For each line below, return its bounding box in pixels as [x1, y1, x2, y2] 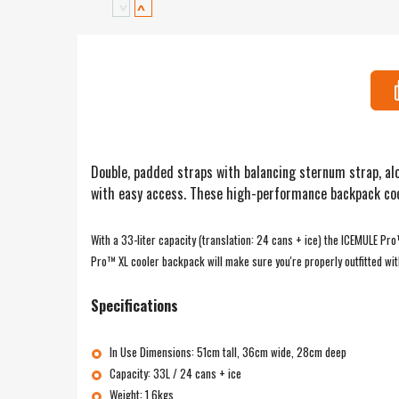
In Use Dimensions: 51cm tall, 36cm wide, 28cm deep [109, 342, 346, 361]
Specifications [91, 294, 178, 316]
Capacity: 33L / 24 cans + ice [109, 363, 244, 382]
